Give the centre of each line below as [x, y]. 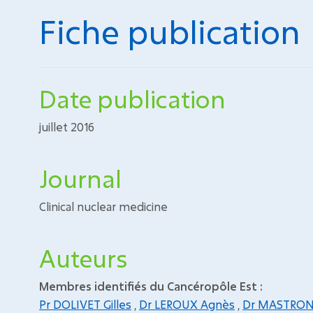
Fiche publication [170, 31]
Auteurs [83, 258]
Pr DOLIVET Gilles [85, 304]
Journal [80, 179]
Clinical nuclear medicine [103, 206]
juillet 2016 [67, 127]
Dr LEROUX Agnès [187, 304]
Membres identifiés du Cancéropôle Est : [151, 286]
